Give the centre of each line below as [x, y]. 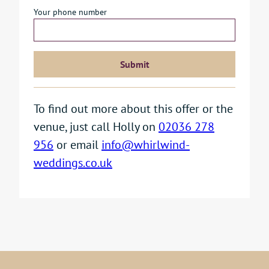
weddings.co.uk [73, 162]
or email [77, 144]
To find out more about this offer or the [133, 108]
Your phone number [70, 11]
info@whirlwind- [146, 144]
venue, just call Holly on [96, 126]
